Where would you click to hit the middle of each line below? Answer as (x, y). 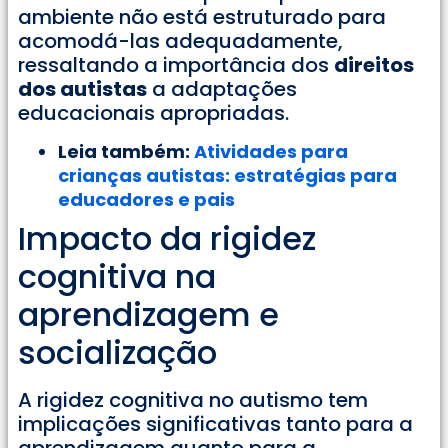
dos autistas (82, 89)
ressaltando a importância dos (176, 65)
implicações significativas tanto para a (215, 423)
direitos (374, 65)
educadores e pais (146, 199)
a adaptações (222, 89)
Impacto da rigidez (167, 238)
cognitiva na (117, 276)
